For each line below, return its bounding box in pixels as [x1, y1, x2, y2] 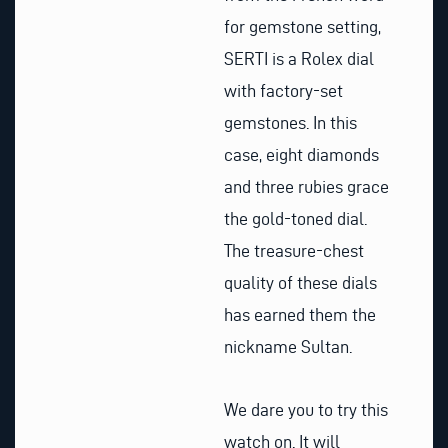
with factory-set [224, 80, 343, 100]
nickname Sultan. [224, 336, 352, 356]
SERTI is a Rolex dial [224, 48, 374, 68]
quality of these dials [224, 272, 377, 292]
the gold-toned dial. [224, 208, 367, 228]
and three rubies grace [224, 176, 389, 196]
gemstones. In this [224, 112, 357, 132]
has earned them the [224, 304, 376, 324]
